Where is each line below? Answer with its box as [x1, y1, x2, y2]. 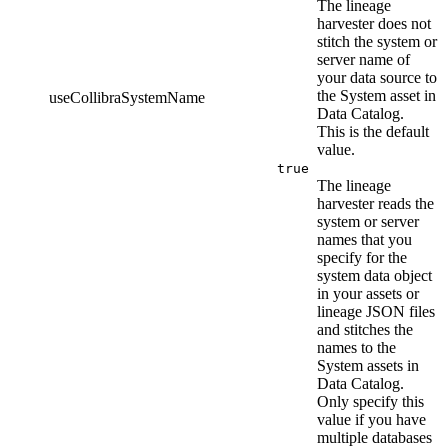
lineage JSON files [317, 303, 435, 321]
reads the [374, 195, 434, 213]
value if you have [317, 411, 426, 429]
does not [374, 15, 431, 33]
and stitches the [317, 321, 413, 339]
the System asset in [317, 87, 436, 105]
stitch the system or [317, 33, 437, 51]
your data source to [317, 69, 437, 87]
